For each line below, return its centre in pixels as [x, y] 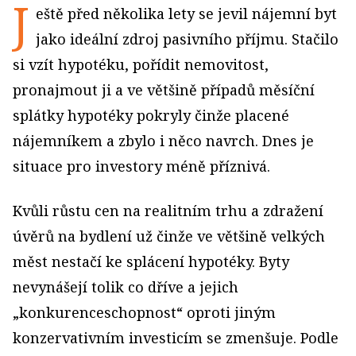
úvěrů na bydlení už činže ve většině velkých [169, 236]
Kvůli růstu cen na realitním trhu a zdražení [168, 211]
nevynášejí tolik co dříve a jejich [126, 287]
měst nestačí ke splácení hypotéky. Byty [151, 261]
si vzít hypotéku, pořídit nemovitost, [141, 64]
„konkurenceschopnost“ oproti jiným [144, 312]
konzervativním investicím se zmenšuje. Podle [176, 338]
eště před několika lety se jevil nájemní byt [186, 14]
